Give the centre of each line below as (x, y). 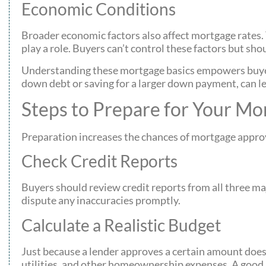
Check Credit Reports (99, 161)
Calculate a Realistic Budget (121, 225)
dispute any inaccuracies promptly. (101, 200)
